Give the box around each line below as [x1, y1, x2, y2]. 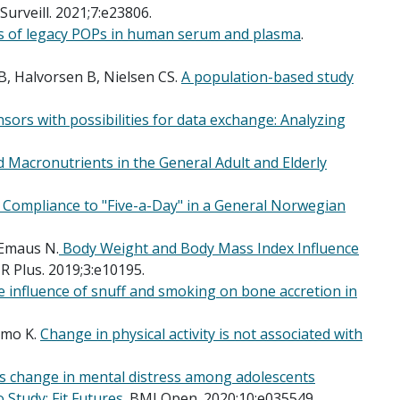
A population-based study [181, 66, 354, 87]
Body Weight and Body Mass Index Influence [62, 237, 359, 258]
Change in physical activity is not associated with [40, 323, 362, 344]
